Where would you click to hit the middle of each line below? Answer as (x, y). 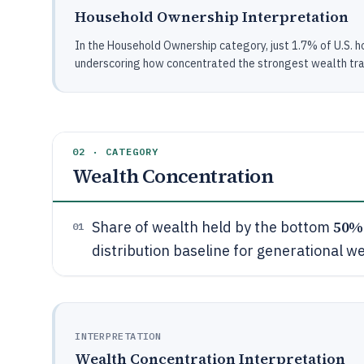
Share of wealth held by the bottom (212, 227)
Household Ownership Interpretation (212, 17)
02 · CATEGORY (116, 152)
